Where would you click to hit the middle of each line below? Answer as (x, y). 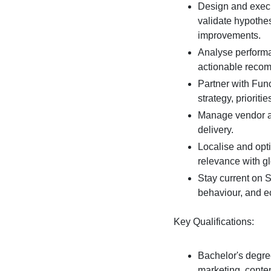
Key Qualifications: (214, 221)
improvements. (229, 35)
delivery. (215, 129)
